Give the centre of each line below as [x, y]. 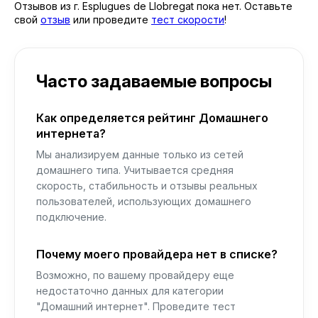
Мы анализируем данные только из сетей [140, 154]
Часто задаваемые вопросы [154, 81]
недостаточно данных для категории [130, 291]
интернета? [71, 133]
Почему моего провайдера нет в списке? [157, 254]
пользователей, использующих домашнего [144, 201]
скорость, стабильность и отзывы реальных [147, 186]
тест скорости [188, 20]
